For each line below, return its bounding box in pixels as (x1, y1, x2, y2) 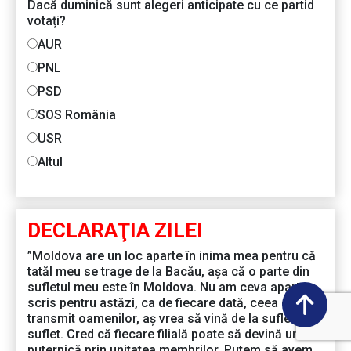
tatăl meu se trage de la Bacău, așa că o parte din (27, 264, 309, 280)
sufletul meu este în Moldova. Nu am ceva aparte (27, 280, 307, 295)
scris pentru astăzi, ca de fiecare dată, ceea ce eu (27, 295, 313, 311)
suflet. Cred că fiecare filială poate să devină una (27, 327, 306, 342)
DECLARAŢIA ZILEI (27, 219, 203, 243)
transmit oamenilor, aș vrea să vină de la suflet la (27, 311, 308, 327)
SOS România (38, 107, 116, 123)
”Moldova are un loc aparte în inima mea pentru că (27, 248, 316, 264)
